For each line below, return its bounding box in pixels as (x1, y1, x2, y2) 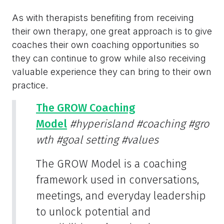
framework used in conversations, (36, 173, 199, 187)
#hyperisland (70, 117, 133, 131)
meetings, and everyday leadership (36, 189, 206, 203)
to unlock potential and (36, 205, 150, 219)
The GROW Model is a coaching (36, 157, 186, 171)
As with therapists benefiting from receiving (12, 12, 194, 23)
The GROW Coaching (36, 101, 135, 115)
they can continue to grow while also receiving (12, 53, 206, 64)
